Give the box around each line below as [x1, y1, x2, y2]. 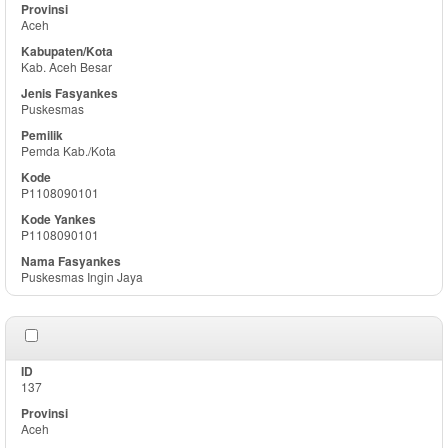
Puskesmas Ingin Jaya [21, 268, 143, 285]
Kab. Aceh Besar [21, 58, 112, 75]
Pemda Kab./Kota [21, 142, 116, 159]
